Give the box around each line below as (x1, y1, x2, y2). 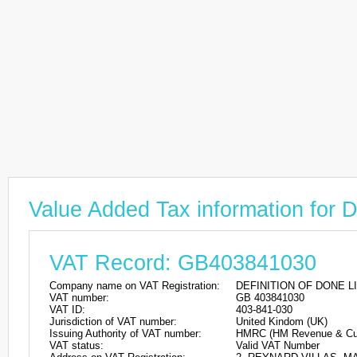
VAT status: (49, 339, 104, 351)
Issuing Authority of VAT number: (49, 328, 202, 339)
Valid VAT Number (236, 339, 320, 351)
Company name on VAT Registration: (49, 280, 220, 292)
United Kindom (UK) (236, 316, 328, 328)
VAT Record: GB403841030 (49, 251, 316, 275)
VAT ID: (49, 304, 85, 316)
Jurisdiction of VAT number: (49, 316, 177, 328)
